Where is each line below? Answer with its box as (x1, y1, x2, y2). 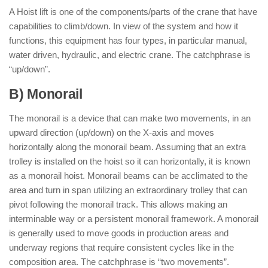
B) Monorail (9, 87, 83, 102)
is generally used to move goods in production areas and (9, 228, 229, 238)
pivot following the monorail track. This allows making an (9, 199, 227, 209)
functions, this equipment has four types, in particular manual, (9, 35, 247, 45)
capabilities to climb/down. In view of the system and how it (9, 21, 238, 31)
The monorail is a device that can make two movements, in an (9, 113, 251, 123)
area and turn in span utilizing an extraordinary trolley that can (9, 185, 247, 195)
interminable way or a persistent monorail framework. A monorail (9, 214, 258, 224)
